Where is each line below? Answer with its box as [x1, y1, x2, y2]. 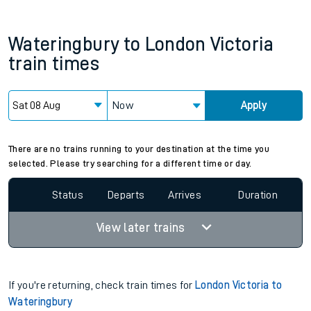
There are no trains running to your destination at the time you [8, 144, 270, 153]
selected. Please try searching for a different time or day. [8, 158, 252, 168]
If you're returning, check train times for [8, 280, 196, 291]
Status [51, 189, 83, 201]
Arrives [168, 189, 201, 201]
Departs [108, 189, 145, 201]
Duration [238, 189, 278, 201]
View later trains [96, 221, 188, 234]
